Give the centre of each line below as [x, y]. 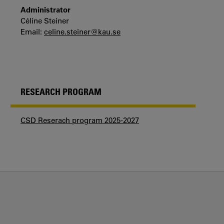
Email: [32, 32]
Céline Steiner [45, 21]
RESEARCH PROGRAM [61, 91]
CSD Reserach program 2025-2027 [80, 120]
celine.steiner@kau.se [82, 32]
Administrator [45, 10]
